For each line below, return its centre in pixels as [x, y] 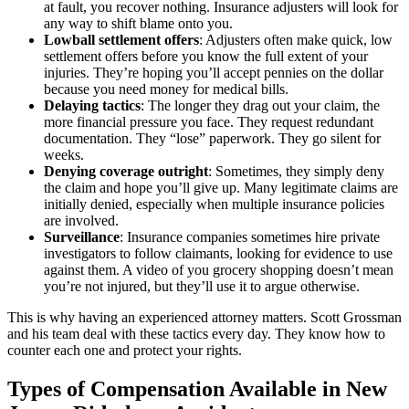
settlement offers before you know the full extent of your [206, 56]
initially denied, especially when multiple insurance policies [214, 204]
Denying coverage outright [126, 171]
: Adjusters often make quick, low [296, 39]
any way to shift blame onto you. [138, 23]
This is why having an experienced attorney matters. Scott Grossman [204, 317]
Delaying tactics [92, 105]
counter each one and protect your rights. [125, 350]
